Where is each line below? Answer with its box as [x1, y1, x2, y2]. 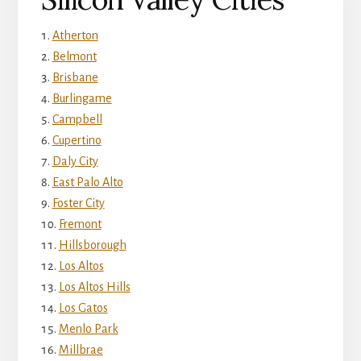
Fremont [58, 218, 102, 231]
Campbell [52, 113, 102, 127]
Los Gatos [58, 301, 108, 315]
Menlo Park [58, 322, 118, 336]
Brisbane [52, 71, 98, 85]
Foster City [52, 197, 105, 210]
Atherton [52, 29, 98, 43]
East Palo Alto [52, 176, 123, 189]
